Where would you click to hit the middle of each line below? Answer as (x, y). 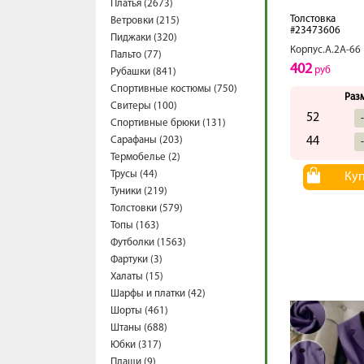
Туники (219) (139, 191)
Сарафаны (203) (147, 140)
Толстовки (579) (147, 208)
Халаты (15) (137, 277)
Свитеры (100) (144, 106)
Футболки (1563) (148, 243)
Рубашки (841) (143, 72)
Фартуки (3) (136, 260)
